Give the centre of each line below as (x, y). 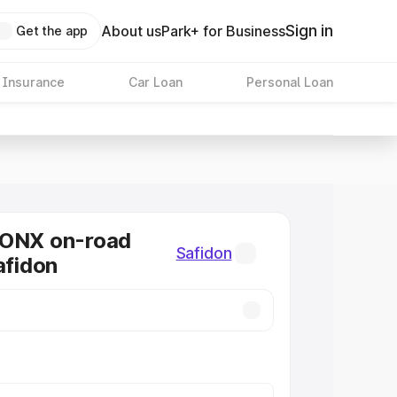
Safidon (204, 253)
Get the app (52, 31)
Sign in (309, 31)
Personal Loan (289, 82)
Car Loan (155, 82)
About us (132, 31)
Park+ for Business (224, 31)
